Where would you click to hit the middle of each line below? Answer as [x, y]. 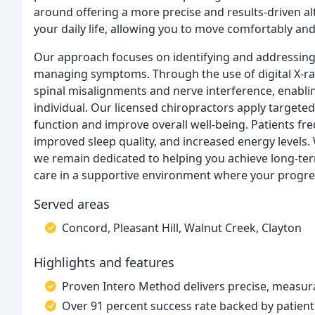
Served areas [72, 204]
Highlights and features [104, 262]
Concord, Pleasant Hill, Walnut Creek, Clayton [182, 228]
